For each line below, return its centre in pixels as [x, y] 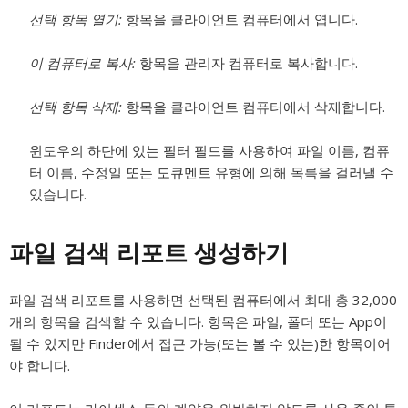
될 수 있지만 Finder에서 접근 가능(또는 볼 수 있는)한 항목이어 [200, 343]
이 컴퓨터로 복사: [82, 63]
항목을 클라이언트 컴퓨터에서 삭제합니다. [254, 107]
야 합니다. [40, 365]
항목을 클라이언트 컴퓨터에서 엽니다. [240, 19]
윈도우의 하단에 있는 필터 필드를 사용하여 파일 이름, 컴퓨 [209, 150]
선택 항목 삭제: [76, 107]
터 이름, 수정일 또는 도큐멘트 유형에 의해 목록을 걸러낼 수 [211, 172]
